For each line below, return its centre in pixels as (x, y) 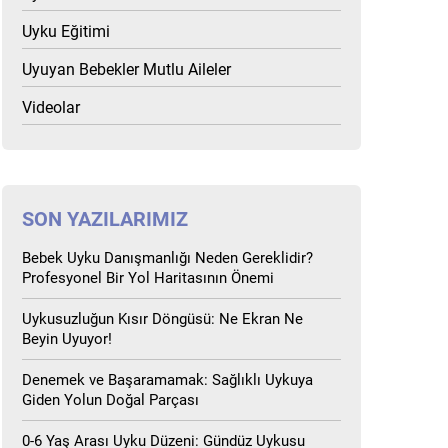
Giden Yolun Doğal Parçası (111, 400)
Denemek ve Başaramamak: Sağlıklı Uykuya (168, 380)
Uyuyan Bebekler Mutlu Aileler (127, 69)
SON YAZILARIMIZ (105, 219)
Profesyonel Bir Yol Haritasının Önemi (148, 278)
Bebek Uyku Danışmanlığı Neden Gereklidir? (168, 258)
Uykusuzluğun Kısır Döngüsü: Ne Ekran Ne (163, 319)
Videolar (51, 107)
